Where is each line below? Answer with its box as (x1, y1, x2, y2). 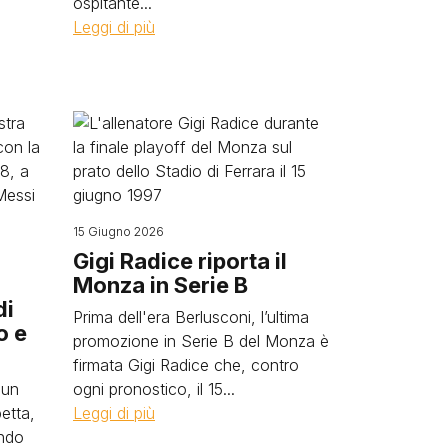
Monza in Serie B (73, 272, 248, 299)
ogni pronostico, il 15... (73, 379, 235, 400)
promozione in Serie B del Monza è (73, 331, 329, 352)
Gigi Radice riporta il (73, 248, 287, 275)
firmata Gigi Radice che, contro (73, 355, 299, 376)
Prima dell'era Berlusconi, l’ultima (73, 307, 309, 328)
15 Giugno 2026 (73, 224, 164, 240)
